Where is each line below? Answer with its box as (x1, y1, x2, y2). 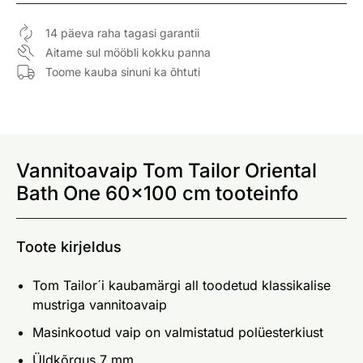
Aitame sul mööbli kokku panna (45, 45, 211, 59)
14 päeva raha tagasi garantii (45, 25, 199, 40)
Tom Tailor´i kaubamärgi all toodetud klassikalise (32, 276, 331, 293)
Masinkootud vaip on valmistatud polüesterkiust (32, 323, 323, 340)
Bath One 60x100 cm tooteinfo (16, 181, 299, 205)
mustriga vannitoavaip (32, 296, 167, 313)
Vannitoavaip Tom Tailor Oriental (16, 158, 317, 182)
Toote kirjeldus (16, 237, 122, 255)
